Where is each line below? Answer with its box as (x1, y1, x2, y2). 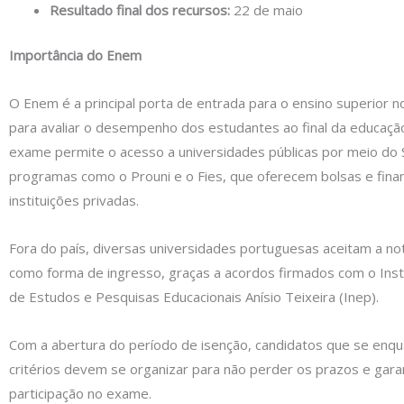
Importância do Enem (9, 45, 142, 64)
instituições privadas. (9, 190, 139, 209)
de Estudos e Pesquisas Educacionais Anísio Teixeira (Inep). (9, 288, 379, 307)
